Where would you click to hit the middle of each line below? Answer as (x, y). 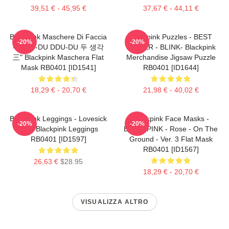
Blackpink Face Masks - (171, 118)
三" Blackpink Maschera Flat (58, 57)
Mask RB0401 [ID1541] (58, 67)
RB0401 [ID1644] (171, 67)
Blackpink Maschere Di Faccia (58, 37)
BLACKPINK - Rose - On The (171, 129)
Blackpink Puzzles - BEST (171, 37)
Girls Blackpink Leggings (58, 129)
